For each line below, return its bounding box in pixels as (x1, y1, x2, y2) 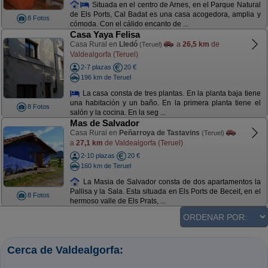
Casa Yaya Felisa (69, 29, 140, 39)
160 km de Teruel (80, 162, 131, 169)
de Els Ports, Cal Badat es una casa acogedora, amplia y (69, 10, 261, 19)
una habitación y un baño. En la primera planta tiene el (69, 99, 261, 108)
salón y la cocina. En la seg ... (69, 108, 166, 117)
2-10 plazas (80, 152, 115, 159)
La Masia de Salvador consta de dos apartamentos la (80, 177, 261, 186)
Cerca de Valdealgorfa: (7, 244, 123, 256)
